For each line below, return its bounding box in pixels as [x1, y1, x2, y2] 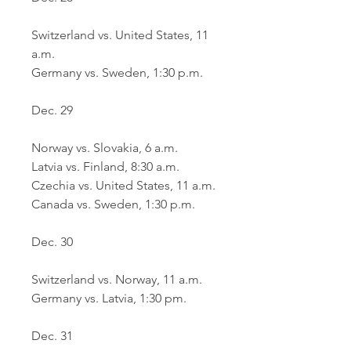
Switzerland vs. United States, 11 [31, 27, 208, 42]
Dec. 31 [31, 328, 73, 343]
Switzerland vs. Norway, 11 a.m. [31, 272, 202, 287]
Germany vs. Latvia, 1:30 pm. [31, 291, 186, 306]
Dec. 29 [31, 103, 73, 118]
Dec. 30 [31, 234, 73, 249]
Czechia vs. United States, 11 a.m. [31, 178, 215, 193]
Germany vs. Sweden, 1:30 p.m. [31, 65, 203, 80]
